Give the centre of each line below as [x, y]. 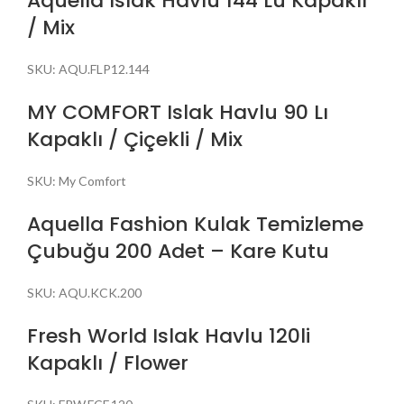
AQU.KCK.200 [100, 292]
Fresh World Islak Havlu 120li [169, 335]
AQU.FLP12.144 [104, 69]
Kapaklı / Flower [108, 363]
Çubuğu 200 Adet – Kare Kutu [178, 251]
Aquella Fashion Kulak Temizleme [195, 224]
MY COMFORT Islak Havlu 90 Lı [178, 112]
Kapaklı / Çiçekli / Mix [135, 139]
